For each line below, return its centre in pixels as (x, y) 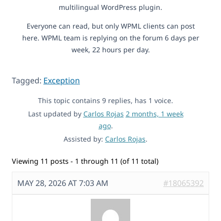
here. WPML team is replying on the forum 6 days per (110, 37)
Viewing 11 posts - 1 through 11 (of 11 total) (85, 161)
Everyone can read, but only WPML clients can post (110, 26)
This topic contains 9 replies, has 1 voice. (106, 100)
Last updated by (55, 113)
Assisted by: (84, 139)
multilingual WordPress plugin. (110, 7)
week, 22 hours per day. (110, 49)
